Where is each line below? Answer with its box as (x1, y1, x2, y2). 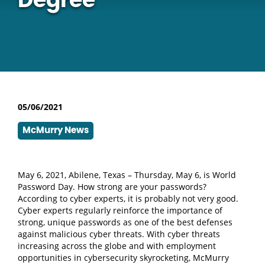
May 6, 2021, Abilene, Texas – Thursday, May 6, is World (18, 169, 236, 180)
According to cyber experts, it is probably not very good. (18, 193, 238, 204)
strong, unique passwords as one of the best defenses (18, 216, 232, 228)
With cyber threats (147, 228, 220, 240)
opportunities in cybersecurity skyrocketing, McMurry (18, 252, 229, 263)
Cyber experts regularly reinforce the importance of (18, 205, 222, 216)
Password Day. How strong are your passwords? (18, 181, 206, 192)
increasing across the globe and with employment (18, 240, 216, 251)
